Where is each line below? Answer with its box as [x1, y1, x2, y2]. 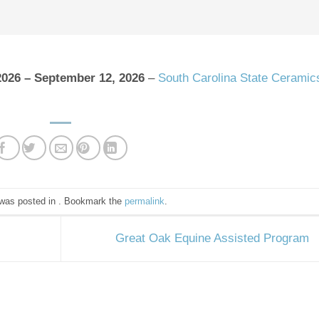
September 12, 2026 [33, 70, 145, 85]
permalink [124, 195, 164, 206]
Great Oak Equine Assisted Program [115, 231, 313, 246]
